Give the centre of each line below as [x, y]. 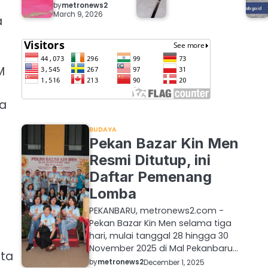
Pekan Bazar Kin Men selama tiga [160, 223]
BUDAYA [103, 130]
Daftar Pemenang [150, 177]
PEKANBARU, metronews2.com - [156, 211]
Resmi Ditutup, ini [150, 160]
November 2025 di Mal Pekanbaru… [163, 249]
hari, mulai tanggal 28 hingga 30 [159, 236]
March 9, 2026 [78, 14]
